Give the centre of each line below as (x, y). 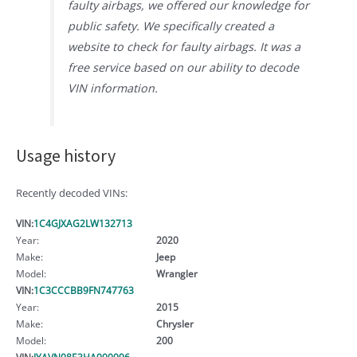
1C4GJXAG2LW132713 (83, 223)
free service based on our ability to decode (184, 67)
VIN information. (113, 88)
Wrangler (177, 273)
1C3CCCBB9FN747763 (84, 290)
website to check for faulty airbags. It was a (184, 46)
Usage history (66, 155)
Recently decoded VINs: (72, 192)
